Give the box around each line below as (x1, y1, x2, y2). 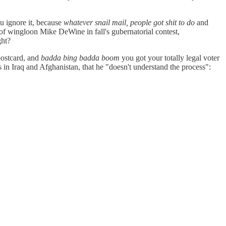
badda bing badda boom (41, 53, 120, 63)
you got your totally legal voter (120, 53, 219, 63)
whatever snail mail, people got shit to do (64, 18, 195, 27)
